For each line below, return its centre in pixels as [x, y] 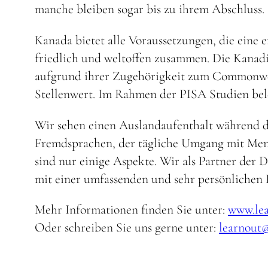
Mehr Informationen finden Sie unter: [131, 210]
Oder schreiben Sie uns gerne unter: [127, 228]
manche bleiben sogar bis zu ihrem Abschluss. [150, 9]
